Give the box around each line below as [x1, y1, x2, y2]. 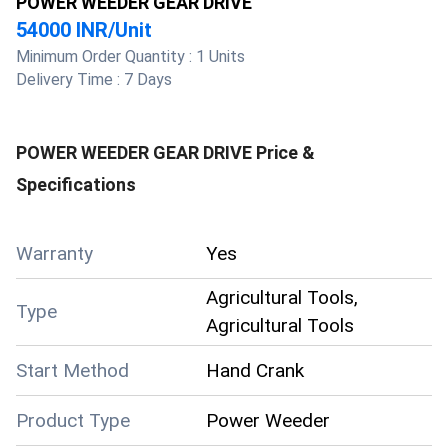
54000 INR [16, 18, 108, 42]
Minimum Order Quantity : [16, 47, 196, 66]
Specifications [16, 174, 136, 195]
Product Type [16, 408, 130, 432]
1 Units [196, 47, 245, 66]
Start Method [16, 358, 129, 382]
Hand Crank [206, 358, 304, 382]
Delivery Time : [16, 70, 124, 89]
